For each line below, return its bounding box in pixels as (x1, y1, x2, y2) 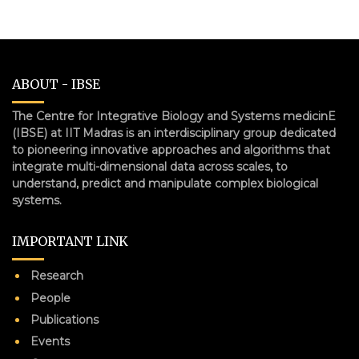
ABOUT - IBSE (12, 76, 100, 93)
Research (30, 268, 84, 284)
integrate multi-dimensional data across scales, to (12, 159, 288, 175)
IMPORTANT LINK (12, 233, 128, 250)
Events (30, 334, 71, 349)
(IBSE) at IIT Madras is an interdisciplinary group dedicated (12, 126, 336, 141)
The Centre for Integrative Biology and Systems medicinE (12, 109, 336, 124)
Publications (30, 312, 99, 327)
